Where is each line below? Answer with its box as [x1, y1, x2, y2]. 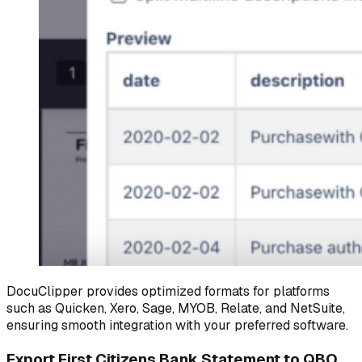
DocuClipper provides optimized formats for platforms [6, 283, 330, 301]
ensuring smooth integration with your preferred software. [6, 317, 348, 335]
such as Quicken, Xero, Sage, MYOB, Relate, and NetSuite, [6, 300, 345, 318]
